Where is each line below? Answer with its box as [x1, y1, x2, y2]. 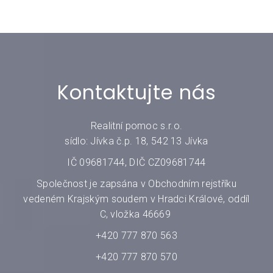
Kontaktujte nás [57, 78, 216, 106]
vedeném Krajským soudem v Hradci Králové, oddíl [23, 193, 250, 205]
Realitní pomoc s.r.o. [90, 119, 183, 132]
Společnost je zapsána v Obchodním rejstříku [37, 177, 236, 190]
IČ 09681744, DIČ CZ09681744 [67, 156, 206, 168]
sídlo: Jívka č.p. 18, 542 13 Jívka [65, 135, 208, 147]
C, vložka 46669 [99, 208, 174, 220]
